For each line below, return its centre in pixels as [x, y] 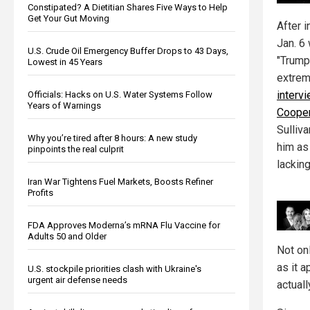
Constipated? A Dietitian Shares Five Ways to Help [128, 7]
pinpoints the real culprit [76, 149]
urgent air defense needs [77, 280]
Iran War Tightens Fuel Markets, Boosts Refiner [120, 181]
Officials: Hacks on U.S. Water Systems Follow [120, 94]
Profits [40, 192]
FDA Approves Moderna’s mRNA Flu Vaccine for [124, 225]
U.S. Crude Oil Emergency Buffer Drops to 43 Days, [128, 51]
